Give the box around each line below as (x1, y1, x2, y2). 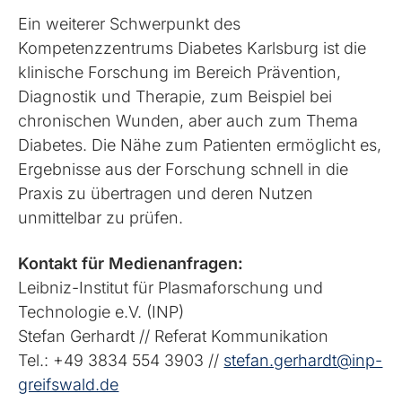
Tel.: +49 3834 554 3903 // (18, 350, 224, 370)
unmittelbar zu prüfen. (18, 207, 184, 227)
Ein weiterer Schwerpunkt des (18, 13, 241, 33)
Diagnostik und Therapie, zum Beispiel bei (18, 86, 333, 106)
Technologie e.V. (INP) (18, 301, 185, 321)
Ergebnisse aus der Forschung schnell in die (18, 159, 349, 179)
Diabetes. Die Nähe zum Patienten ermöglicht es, (18, 135, 382, 154)
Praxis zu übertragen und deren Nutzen (18, 183, 314, 203)
